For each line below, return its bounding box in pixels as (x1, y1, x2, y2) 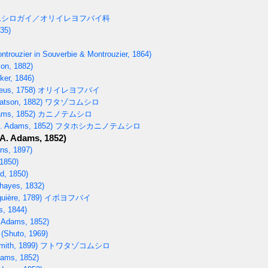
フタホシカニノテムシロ (53, 121, 141, 130)
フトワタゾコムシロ (38, 240, 110, 250)
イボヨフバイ (42, 193, 91, 202)
